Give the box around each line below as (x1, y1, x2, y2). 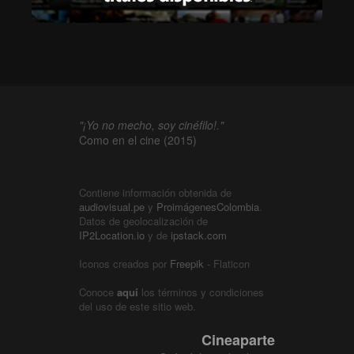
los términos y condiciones (138, 284, 264, 300)
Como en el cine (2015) (79, 132, 197, 149)
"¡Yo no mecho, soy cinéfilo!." (79, 117, 224, 134)
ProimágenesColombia (156, 199, 259, 215)
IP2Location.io (79, 228, 145, 243)
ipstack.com (171, 228, 227, 243)
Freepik (170, 256, 204, 272)
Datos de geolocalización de (79, 213, 208, 229)
